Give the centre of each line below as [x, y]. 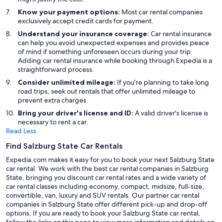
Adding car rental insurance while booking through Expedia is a [115, 60]
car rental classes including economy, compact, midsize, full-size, [105, 186]
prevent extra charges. [53, 100]
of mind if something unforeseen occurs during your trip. [105, 51]
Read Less [21, 131]
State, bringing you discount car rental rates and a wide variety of [106, 177]
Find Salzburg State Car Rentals [64, 146]
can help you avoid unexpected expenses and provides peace [113, 42]
